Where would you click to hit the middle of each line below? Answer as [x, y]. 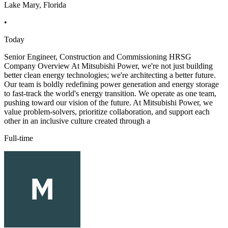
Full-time [19, 138]
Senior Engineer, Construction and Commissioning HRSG [98, 57]
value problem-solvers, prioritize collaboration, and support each [107, 112]
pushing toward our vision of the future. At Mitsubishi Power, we [108, 103]
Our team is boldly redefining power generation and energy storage [111, 84]
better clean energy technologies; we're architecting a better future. [110, 75]
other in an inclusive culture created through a [77, 121]
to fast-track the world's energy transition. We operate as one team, [110, 94]
